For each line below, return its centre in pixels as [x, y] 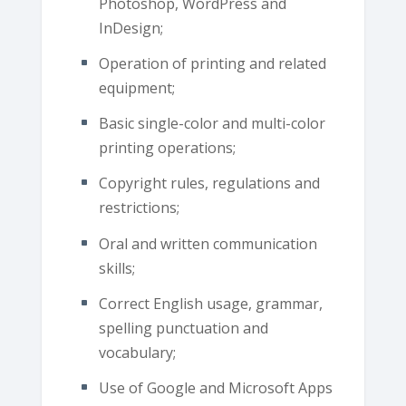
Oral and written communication [208, 243]
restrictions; [139, 208]
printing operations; [167, 148]
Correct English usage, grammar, [210, 303]
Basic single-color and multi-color [212, 124]
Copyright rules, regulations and [209, 184]
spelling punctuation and [183, 328]
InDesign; [130, 28]
